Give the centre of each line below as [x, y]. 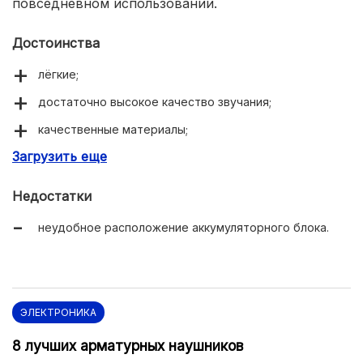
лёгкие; [58, 74]
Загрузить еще [60, 156]
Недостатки [52, 196]
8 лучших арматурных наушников [128, 345]
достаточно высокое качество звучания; [155, 101]
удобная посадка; [88, 156]
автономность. [80, 184]
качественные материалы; [113, 129]
